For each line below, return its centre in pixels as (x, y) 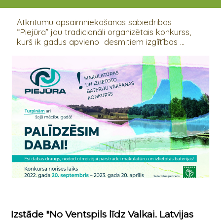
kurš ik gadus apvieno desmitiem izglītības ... (100, 42)
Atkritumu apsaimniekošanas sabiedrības (94, 22)
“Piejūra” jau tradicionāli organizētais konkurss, (104, 32)
